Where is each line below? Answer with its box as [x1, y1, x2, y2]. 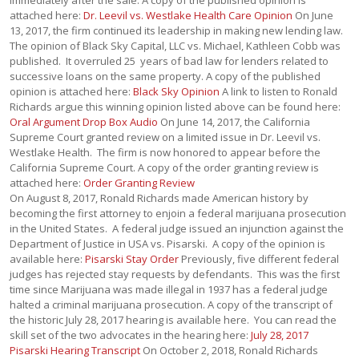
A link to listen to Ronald [220, 84, 338, 99]
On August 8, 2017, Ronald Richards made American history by [10, 191, 309, 205]
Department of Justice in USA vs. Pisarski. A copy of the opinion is [10, 236, 326, 251]
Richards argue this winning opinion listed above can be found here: [10, 99, 341, 114]
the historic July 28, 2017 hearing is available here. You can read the [10, 313, 337, 327]
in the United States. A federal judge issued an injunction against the [10, 221, 345, 236]
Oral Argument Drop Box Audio [10, 115, 159, 129]
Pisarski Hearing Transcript [10, 343, 141, 357]
